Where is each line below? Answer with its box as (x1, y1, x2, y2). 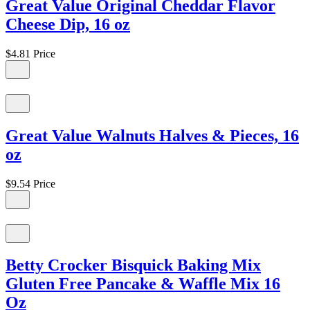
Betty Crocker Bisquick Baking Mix (6, 256, 261, 275)
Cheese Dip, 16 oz (6, 15, 130, 33)
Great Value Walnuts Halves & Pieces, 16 (6, 126, 299, 145)
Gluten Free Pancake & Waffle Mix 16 (6, 275, 280, 293)
